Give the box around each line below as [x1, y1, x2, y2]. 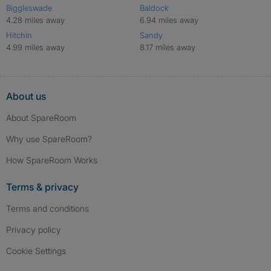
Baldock [139, 3, 169, 13]
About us [6, 90, 46, 102]
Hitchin [6, 30, 32, 40]
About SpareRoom [6, 113, 76, 123]
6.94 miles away [139, 15, 198, 25]
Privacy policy [6, 224, 61, 235]
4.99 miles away [6, 42, 65, 52]
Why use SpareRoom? [6, 134, 92, 144]
